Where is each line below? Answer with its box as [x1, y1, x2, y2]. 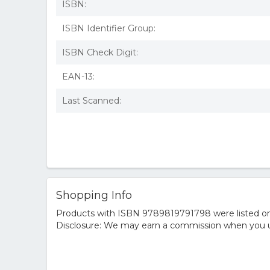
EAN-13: [62, 71, 95, 82]
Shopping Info [56, 189, 132, 202]
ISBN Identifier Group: [62, 23, 155, 34]
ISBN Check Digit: [62, 47, 138, 58]
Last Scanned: [62, 95, 121, 106]
